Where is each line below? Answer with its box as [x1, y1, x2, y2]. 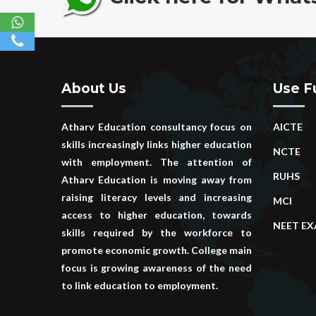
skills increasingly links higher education [61, 138, 252, 151]
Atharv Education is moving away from [61, 174, 252, 186]
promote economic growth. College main [61, 244, 252, 257]
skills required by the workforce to [61, 226, 252, 239]
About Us [61, 80, 126, 97]
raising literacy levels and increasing [61, 191, 252, 204]
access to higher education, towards [61, 209, 252, 221]
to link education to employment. [61, 279, 218, 292]
